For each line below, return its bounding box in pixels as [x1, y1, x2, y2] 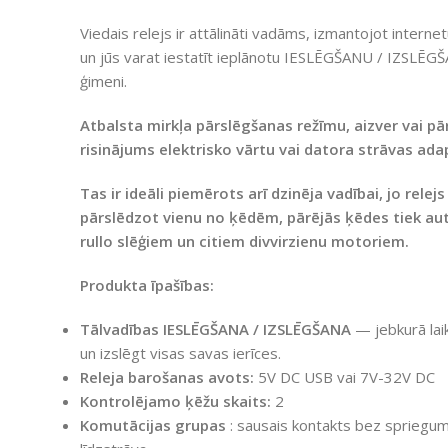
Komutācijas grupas [80, 414, 226, 435]
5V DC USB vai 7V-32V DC [254, 366, 435, 387]
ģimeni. [80, 70, 127, 91]
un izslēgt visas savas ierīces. [80, 342, 281, 363]
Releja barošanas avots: [80, 366, 254, 387]
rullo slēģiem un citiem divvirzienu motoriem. [80, 230, 409, 251]
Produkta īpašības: [80, 274, 214, 295]
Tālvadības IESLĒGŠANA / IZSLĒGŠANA [80, 318, 351, 339]
